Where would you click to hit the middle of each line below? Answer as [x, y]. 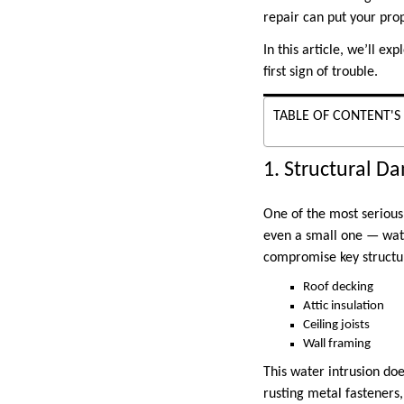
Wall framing [337, 344]
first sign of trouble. [321, 73]
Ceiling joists [336, 326]
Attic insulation [344, 307]
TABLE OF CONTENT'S [337, 117]
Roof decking [338, 288]
